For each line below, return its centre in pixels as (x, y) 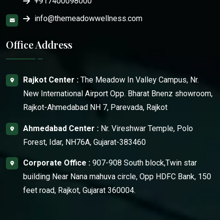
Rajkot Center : (51, 80)
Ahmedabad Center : (61, 128)
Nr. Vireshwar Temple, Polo (146, 128)
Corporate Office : (57, 163)
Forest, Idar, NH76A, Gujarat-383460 (84, 142)
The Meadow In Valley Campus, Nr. (139, 80)
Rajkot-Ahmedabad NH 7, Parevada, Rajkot (95, 107)
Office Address (39, 44)
